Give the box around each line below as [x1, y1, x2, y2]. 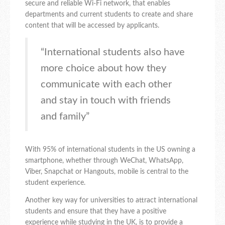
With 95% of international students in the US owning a [25, 146, 195, 154]
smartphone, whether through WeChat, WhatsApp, [25, 157, 183, 165]
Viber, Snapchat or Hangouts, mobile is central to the [25, 168, 188, 176]
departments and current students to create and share [25, 11, 193, 19]
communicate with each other [41, 79, 172, 90]
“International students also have [41, 47, 185, 58]
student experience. [25, 179, 85, 187]
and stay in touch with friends [41, 95, 171, 106]
